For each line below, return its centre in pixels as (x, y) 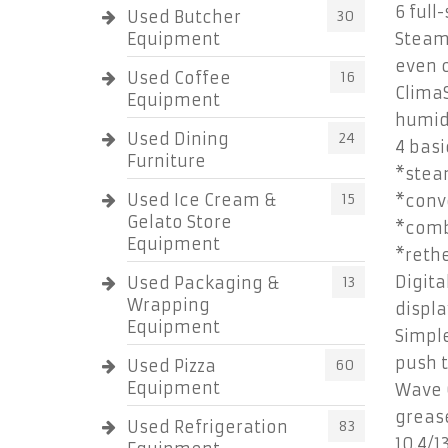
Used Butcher (184, 17)
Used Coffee (179, 78)
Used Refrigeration (207, 427)
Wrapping (168, 305)
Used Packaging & (203, 283)
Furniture (166, 161)
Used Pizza (171, 366)
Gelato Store (179, 222)
